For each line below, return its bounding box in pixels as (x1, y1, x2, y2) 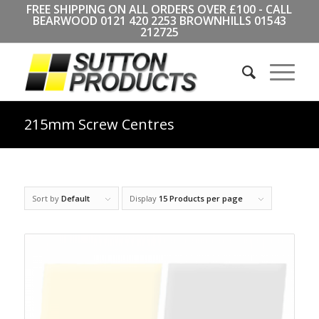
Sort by (31, 193, 61, 204)
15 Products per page (158, 193, 243, 204)
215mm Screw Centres (23, 115, 174, 134)
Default (61, 193, 90, 204)
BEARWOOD (32, 13, 100, 28)
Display (129, 193, 159, 204)
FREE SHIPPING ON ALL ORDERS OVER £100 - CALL (26, 1, 293, 17)
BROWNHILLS (176, 13, 254, 28)
